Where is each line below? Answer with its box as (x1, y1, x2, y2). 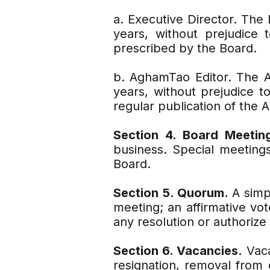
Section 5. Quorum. (113, 186, 232, 200)
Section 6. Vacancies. (113, 243, 242, 258)
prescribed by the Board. (113, 41, 257, 55)
